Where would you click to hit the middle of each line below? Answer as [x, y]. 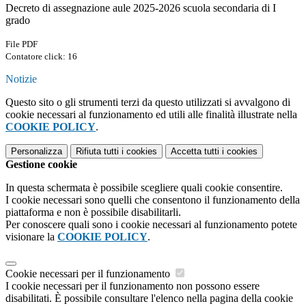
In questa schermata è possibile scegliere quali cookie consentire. [144, 188]
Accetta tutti [195, 152]
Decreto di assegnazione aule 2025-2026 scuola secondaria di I [141, 8]
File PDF [22, 44]
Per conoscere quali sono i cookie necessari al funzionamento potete [151, 225]
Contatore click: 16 [41, 57]
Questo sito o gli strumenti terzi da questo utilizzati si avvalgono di [148, 102]
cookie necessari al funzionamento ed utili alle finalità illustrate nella [151, 115]
